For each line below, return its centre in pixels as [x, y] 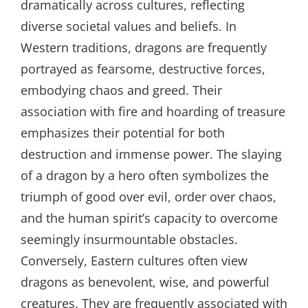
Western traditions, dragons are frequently [144, 47]
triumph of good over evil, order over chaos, [148, 197]
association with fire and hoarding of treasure [153, 111]
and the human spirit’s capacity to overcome [149, 218]
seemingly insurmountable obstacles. [129, 239]
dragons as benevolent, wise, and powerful [145, 282]
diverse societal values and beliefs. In [129, 26]
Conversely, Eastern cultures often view [134, 261]
